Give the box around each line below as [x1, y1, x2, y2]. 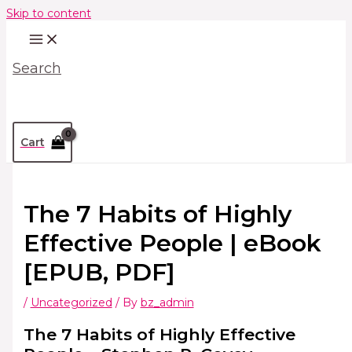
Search [13, 60, 61, 77]
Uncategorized [30, 295, 112, 310]
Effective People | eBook [23, 229, 321, 258]
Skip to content [6, 6, 91, 20]
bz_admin [140, 295, 194, 310]
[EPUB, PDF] [23, 258, 175, 288]
